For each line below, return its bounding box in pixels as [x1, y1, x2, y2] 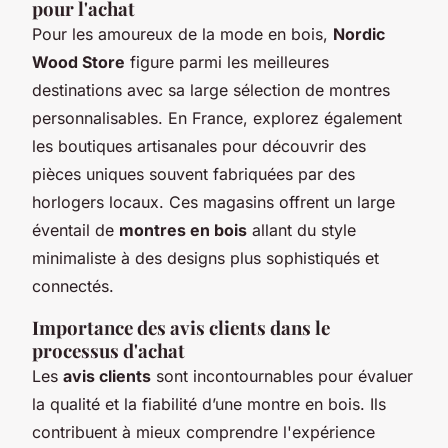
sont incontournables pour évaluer [151, 365, 413, 386]
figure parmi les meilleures [125, 51, 329, 72]
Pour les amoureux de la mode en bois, [32, 23, 333, 44]
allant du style [247, 219, 356, 240]
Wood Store [32, 51, 125, 72]
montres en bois [119, 219, 247, 240]
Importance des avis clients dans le [32, 314, 330, 340]
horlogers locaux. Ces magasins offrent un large [32, 191, 395, 212]
